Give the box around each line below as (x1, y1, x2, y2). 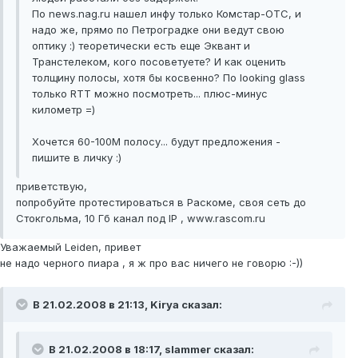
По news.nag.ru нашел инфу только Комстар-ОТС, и (32, 7, 301, 21)
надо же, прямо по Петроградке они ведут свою (32, 23, 284, 37)
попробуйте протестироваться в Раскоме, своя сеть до (16, 196, 306, 209)
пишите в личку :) (32, 151, 121, 165)
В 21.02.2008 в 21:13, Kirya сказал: (33, 298, 222, 312)
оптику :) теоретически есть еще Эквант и (32, 39, 250, 53)
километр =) (32, 103, 95, 117)
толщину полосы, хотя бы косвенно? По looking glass (32, 71, 305, 85)
